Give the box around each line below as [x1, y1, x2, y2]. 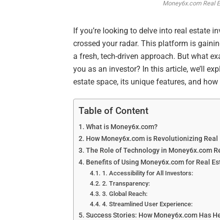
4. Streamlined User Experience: [102, 200, 192, 208]
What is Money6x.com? [86, 122, 158, 131]
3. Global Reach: [102, 190, 147, 197]
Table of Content [79, 105, 149, 117]
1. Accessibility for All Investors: [102, 169, 193, 177]
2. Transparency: [102, 179, 150, 187]
